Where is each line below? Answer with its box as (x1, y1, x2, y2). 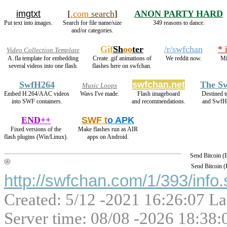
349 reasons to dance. (153, 19, 205, 26)
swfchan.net (132, 79, 185, 90)
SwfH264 (19, 79, 55, 90)
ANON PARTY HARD (134, 8, 223, 19)
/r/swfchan (164, 44, 203, 54)
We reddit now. (165, 54, 202, 62)
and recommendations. (132, 97, 185, 105)
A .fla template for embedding (8, 54, 79, 62)
